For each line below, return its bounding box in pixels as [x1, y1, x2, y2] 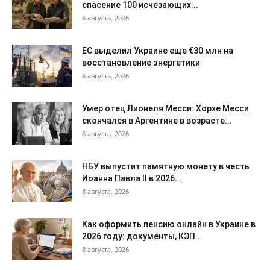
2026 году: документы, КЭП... [82, 231, 202, 241]
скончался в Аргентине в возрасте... [82, 115, 232, 125]
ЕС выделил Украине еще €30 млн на [82, 45, 233, 55]
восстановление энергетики [82, 57, 200, 67]
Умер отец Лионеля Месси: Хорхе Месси [82, 103, 249, 113]
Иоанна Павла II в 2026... [82, 173, 182, 183]
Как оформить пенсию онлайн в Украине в [82, 219, 256, 229]
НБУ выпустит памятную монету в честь [82, 161, 250, 171]
